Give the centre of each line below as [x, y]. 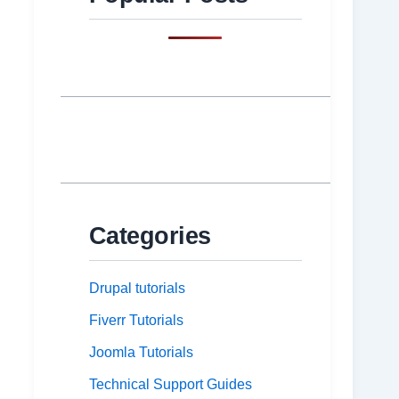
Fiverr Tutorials [136, 321]
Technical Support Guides [170, 385]
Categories [150, 236]
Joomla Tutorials [141, 353]
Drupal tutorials [137, 289]
